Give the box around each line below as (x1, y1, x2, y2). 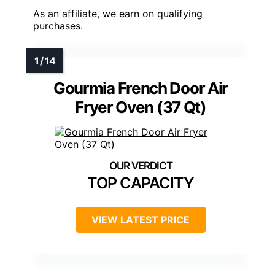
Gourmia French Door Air (53, 78, 228, 98)
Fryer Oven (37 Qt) (75, 97, 206, 117)
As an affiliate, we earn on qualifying (33, 7, 203, 20)
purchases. (33, 19, 83, 32)
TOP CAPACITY (87, 173, 194, 192)
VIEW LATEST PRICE (91, 213, 190, 226)
